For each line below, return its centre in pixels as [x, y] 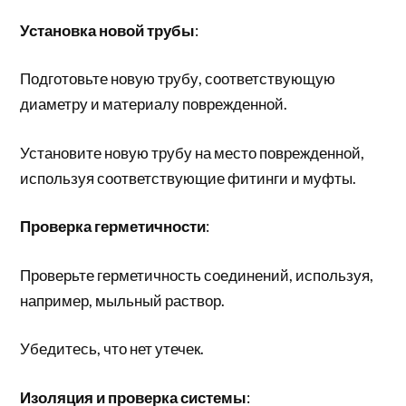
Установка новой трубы [108, 30]
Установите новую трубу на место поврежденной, [193, 152]
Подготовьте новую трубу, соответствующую [178, 78]
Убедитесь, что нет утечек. [112, 348]
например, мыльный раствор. [123, 300]
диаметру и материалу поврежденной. [154, 104]
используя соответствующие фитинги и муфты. [188, 178]
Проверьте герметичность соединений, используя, [197, 275]
